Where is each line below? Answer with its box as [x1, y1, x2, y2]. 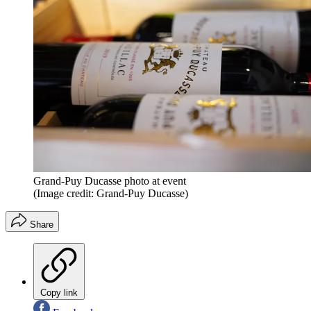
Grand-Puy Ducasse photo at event [33, 175, 186, 187]
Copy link [40, 287, 78, 299]
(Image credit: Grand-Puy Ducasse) [33, 187, 188, 200]
